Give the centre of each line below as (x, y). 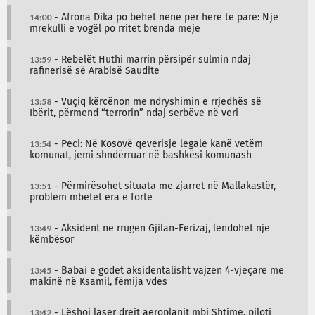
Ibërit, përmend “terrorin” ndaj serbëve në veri (134, 113)
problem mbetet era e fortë (91, 197)
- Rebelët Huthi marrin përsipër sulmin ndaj (151, 59)
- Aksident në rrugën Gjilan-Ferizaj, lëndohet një (161, 228)
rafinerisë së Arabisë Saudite (95, 71)
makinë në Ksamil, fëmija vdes (98, 282)
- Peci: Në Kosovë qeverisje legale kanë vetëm (157, 144)
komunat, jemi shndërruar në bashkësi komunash (141, 155)
